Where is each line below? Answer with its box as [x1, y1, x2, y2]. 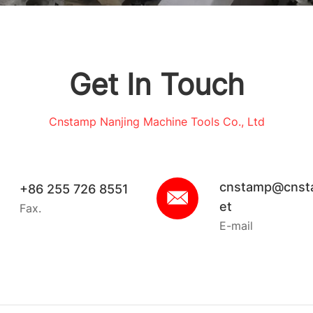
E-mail [219, 219, 253, 233]
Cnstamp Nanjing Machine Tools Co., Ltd [48, 115, 265, 129]
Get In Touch [68, 66, 245, 103]
